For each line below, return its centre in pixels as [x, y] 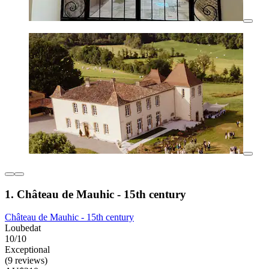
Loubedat [23, 228]
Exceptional [27, 250]
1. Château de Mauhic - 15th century [95, 194]
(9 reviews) [26, 261]
